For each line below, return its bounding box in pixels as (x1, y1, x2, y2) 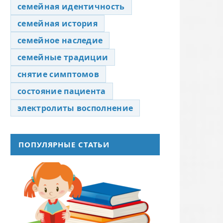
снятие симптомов (17, 69, 100, 80)
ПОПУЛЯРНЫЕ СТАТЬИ (18, 139, 110, 149)
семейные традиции (17, 52, 109, 63)
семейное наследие (17, 35, 103, 46)
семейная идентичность (17, 1, 125, 12)
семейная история (17, 18, 98, 29)
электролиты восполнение (17, 103, 133, 113)
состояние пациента (17, 86, 106, 97)
